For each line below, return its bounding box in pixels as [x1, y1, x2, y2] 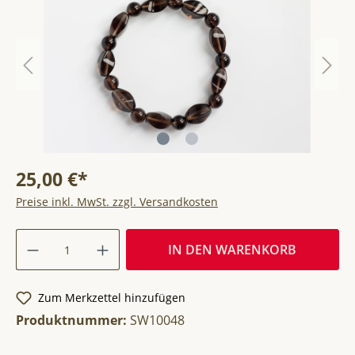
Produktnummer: [16, 311, 130, 329]
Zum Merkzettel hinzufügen [38, 290, 185, 305]
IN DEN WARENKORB [168, 241, 297, 258]
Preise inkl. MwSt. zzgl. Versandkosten [16, 194, 218, 209]
